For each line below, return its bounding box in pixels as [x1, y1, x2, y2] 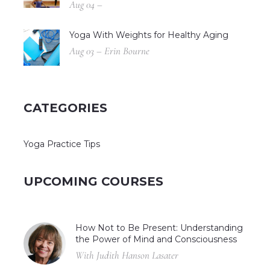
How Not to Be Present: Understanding [75, 222, 243, 233]
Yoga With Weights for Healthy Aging [69, 29, 228, 40]
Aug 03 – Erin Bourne [69, 44, 149, 57]
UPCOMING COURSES [24, 174, 163, 189]
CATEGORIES [24, 100, 107, 115]
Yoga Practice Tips [24, 138, 100, 149]
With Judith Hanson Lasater [75, 248, 178, 262]
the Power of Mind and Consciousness [75, 233, 237, 245]
